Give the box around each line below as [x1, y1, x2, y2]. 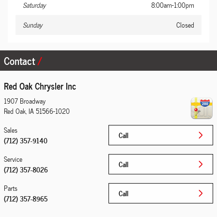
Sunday [23, 19, 42, 31]
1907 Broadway [4, 95, 46, 107]
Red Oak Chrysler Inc [4, 78, 76, 93]
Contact [4, 52, 37, 68]
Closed [176, 19, 194, 31]
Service [4, 154, 22, 165]
